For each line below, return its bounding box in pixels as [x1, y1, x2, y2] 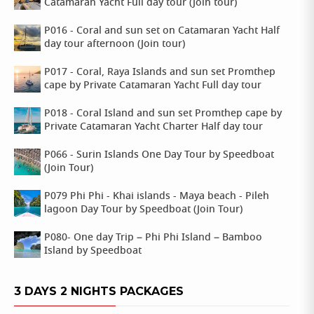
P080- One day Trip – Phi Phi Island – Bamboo [44, 231, 262, 245]
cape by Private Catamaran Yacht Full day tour [44, 78, 261, 93]
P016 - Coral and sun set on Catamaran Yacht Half [44, 24, 280, 38]
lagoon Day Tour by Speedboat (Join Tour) [44, 203, 243, 217]
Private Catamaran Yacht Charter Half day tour [44, 120, 263, 134]
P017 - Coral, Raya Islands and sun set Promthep [44, 65, 275, 79]
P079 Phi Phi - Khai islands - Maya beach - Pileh [44, 189, 269, 203]
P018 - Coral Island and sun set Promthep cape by [44, 107, 282, 121]
